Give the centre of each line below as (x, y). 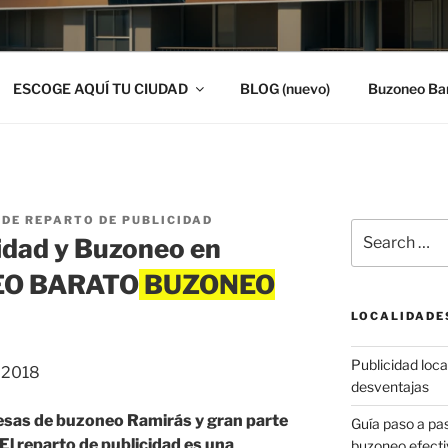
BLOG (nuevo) (284, 88)
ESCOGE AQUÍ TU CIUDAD (100, 88)
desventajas (389, 387)
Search (373, 228)
